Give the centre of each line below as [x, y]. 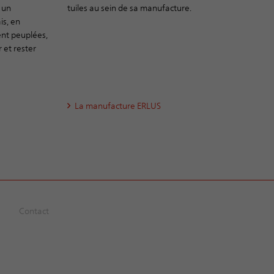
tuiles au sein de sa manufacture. [129, 7]
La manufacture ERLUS [117, 105]
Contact [34, 210]
